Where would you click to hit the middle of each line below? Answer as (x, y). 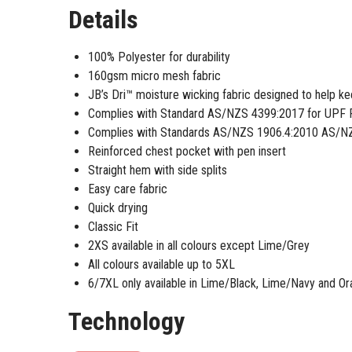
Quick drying (118, 207)
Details (103, 19)
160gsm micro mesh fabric (154, 75)
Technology (126, 321)
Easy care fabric (128, 189)
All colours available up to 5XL (161, 264)
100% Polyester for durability (159, 57)
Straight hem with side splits (158, 170)
